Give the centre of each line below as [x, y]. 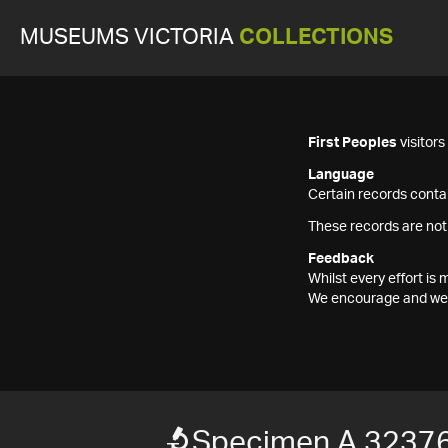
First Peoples [352, 143]
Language [341, 175]
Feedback [341, 259]
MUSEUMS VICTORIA [129, 37]
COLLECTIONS [316, 37]
